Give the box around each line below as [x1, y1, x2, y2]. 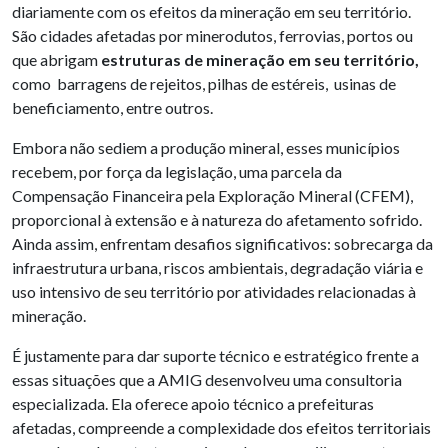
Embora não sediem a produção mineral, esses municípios [12, 138, 400, 158]
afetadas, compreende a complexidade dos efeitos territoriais [12, 418, 431, 438]
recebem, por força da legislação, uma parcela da [12, 162, 342, 182]
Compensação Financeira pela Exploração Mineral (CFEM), [12, 186, 413, 206]
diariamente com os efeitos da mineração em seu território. [12, 2, 411, 22]
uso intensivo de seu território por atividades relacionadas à [12, 282, 416, 302]
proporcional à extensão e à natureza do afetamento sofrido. [12, 210, 422, 230]
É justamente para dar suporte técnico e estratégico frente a [12, 346, 419, 366]
